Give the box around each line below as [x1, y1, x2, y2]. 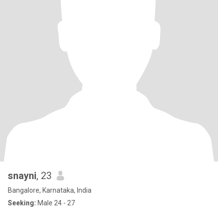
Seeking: [8, 199, 36, 207]
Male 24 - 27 [36, 199, 75, 207]
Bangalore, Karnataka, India [8, 186, 91, 194]
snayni [8, 170, 36, 182]
